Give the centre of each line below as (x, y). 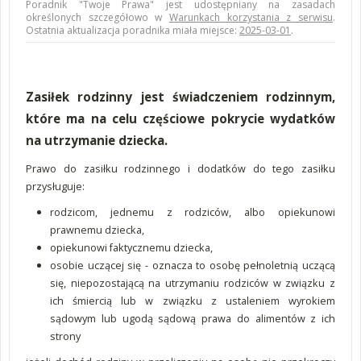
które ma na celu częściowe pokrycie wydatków (180, 118)
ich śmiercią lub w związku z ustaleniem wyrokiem (193, 301)
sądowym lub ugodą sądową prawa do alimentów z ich (193, 318)
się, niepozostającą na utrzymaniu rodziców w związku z (193, 283)
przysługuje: (55, 186)
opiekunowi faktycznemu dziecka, (131, 247)
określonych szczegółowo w (98, 17)
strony (65, 336)
